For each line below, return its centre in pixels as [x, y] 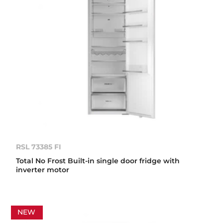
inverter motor [43, 170]
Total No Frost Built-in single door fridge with [98, 161]
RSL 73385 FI [39, 147]
